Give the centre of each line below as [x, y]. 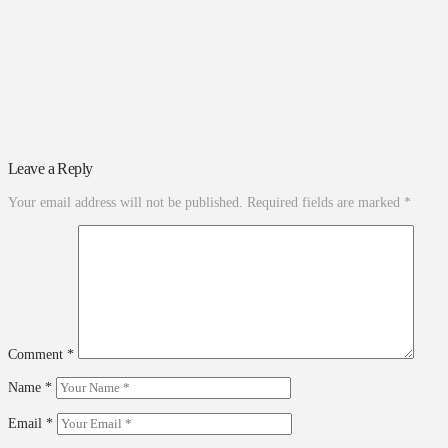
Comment [37, 355]
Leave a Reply [50, 168]
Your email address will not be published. [125, 203]
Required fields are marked [325, 203]
